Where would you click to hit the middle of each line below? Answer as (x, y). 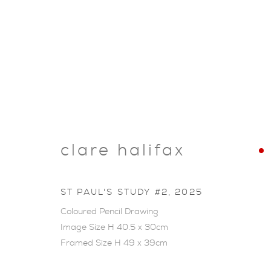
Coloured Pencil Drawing (109, 211)
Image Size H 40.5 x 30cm (114, 227)
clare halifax (123, 150)
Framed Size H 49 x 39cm (114, 243)
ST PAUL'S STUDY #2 (114, 192)
